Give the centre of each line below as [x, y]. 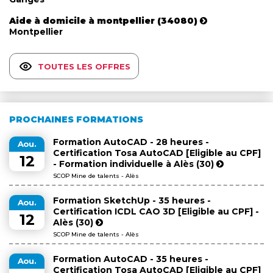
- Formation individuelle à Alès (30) [135, 164]
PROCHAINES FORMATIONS [76, 120]
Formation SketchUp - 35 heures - [132, 200]
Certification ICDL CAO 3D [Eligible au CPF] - [156, 211]
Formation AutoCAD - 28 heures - [131, 142]
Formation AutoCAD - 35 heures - [131, 259]
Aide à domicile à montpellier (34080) [103, 20]
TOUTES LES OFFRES [84, 66]
